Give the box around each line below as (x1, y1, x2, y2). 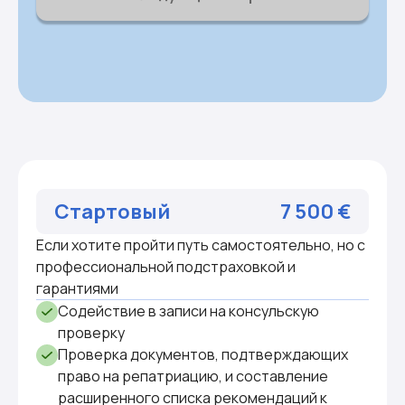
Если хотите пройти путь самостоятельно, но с (36, 234, 365, 255)
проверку (58, 322, 125, 343)
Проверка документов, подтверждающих (58, 344, 348, 364)
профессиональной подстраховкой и (36, 256, 296, 277)
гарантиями (36, 278, 118, 298)
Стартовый (54, 197, 170, 225)
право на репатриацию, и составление (58, 365, 328, 386)
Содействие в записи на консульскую (58, 300, 319, 321)
